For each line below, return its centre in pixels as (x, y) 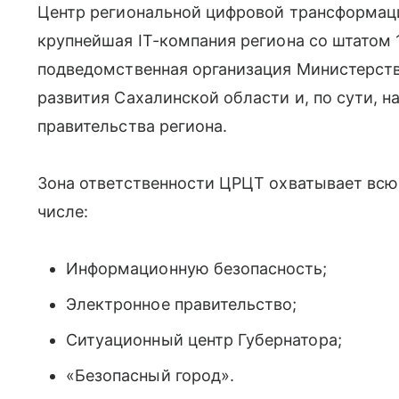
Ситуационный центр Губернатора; (204, 340)
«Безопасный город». (151, 375)
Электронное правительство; (182, 304)
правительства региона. (133, 126)
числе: (63, 212)
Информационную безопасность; (197, 269)
